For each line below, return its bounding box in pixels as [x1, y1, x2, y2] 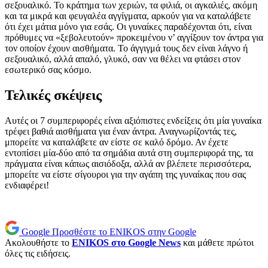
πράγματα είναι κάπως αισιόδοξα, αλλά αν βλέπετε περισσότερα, [5, 159, 251, 169]
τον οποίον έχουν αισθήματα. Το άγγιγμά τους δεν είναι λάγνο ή [5, 43, 248, 54]
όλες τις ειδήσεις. [5, 248, 71, 259]
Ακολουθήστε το [5, 237, 72, 248]
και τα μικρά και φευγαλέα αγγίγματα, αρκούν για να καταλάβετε [5, 11, 251, 22]
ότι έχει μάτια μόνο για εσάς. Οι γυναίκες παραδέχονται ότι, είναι [5, 22, 252, 32]
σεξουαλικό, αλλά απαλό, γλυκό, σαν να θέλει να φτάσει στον [5, 54, 240, 65]
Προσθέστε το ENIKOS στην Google [52, 227, 196, 237]
